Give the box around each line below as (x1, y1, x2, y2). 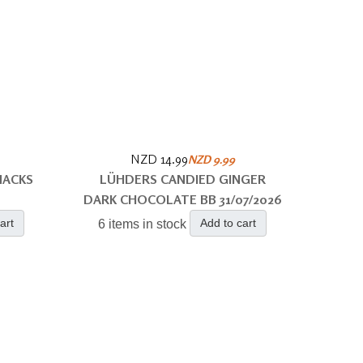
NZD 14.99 (130, 151, 188, 167)
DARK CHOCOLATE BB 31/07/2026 (83, 191, 282, 207)
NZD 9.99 (187, 152, 235, 166)
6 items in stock (98, 217, 187, 232)
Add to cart (200, 216, 257, 229)
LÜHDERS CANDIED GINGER (99, 171, 266, 187)
